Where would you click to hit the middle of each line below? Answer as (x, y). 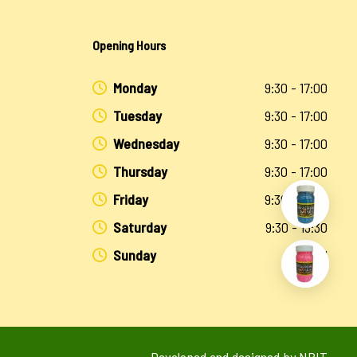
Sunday (135, 255)
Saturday (140, 228)
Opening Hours (129, 45)
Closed (310, 255)
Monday (135, 88)
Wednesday (146, 144)
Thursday (140, 172)
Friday (131, 200)
